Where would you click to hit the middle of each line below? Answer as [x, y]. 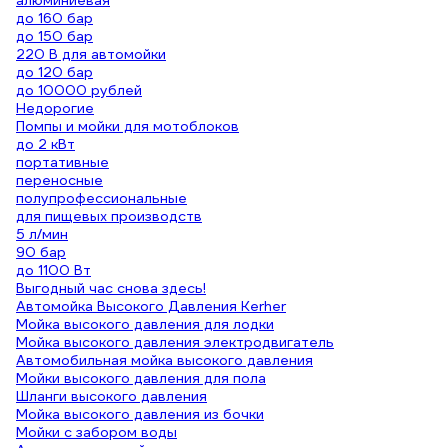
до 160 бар [54, 18]
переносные [59, 180]
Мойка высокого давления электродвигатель [175, 342]
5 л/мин [42, 234]
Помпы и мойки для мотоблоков [127, 126]
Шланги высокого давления [111, 396]
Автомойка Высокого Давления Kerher [151, 306]
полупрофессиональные [101, 198]
